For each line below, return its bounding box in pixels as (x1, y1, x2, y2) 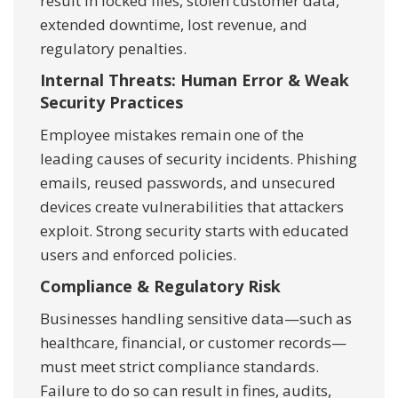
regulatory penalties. (40, 38, 187, 60)
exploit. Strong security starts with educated (40, 220, 349, 242)
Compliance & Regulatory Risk (40, 275, 281, 298)
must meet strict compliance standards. (40, 356, 319, 378)
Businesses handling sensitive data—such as (40, 308, 352, 330)
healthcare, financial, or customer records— (40, 332, 346, 354)
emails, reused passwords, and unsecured (40, 172, 336, 194)
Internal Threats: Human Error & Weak (40, 69, 349, 92)
